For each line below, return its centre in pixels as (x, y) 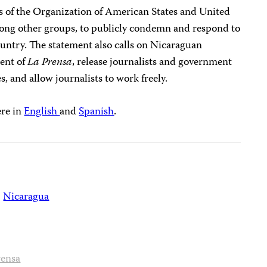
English (42, 112)
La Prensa (50, 62)
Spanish (97, 112)
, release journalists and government (152, 62)
